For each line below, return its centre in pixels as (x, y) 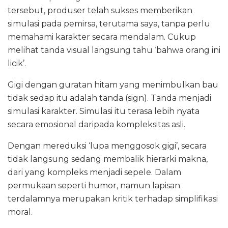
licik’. (17, 63)
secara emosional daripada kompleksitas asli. (96, 124)
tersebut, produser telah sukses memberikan (100, 10)
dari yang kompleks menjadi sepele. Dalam (94, 172)
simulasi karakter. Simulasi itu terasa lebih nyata (104, 111)
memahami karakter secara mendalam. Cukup (102, 37)
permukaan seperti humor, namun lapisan (94, 185)
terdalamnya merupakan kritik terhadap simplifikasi (113, 198)
